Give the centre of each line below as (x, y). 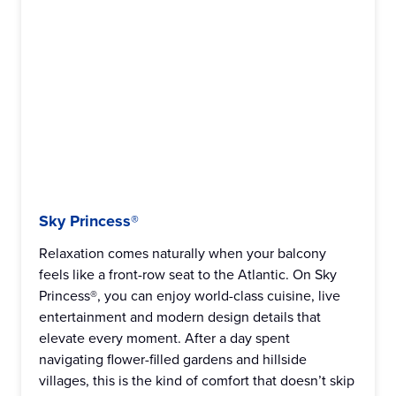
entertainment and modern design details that (180, 316)
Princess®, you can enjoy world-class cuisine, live (190, 295)
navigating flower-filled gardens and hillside (173, 359)
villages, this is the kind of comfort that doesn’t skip (197, 380)
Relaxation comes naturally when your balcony (183, 253)
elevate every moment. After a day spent (164, 338)
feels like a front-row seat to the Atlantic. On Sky (188, 274)
